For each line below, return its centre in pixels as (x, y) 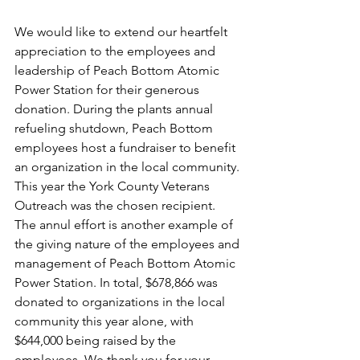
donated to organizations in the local (121, 302)
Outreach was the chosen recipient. (118, 205)
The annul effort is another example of (125, 225)
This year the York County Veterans (114, 186)
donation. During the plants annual (115, 109)
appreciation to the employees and (117, 51)
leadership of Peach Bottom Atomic (119, 70)
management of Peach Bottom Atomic (127, 263)
